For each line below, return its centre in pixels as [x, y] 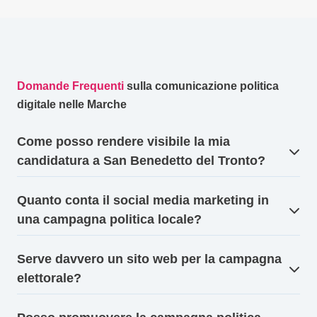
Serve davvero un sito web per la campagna [149, 259]
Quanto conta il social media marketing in [143, 201]
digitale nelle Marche [72, 105]
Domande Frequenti [70, 86]
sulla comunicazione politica [201, 86]
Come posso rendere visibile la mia [123, 142]
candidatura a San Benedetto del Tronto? [141, 161]
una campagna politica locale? [109, 220]
